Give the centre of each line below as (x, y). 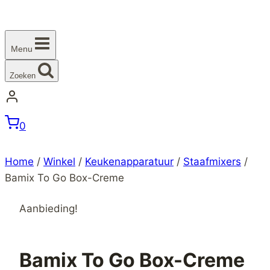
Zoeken (23, 75)
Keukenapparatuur (129, 161)
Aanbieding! (49, 208)
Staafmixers (212, 161)
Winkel (59, 161)
